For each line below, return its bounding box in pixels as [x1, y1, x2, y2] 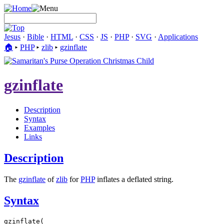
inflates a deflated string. [95, 174, 173, 183]
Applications [158, 32, 198, 41]
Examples [24, 123, 55, 132]
